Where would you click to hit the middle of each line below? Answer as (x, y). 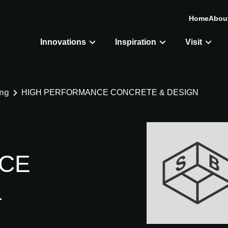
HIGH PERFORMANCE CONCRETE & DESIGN (110, 92)
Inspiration (136, 42)
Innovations (63, 42)
